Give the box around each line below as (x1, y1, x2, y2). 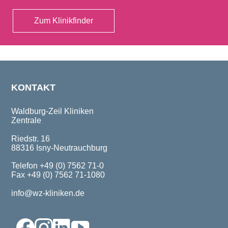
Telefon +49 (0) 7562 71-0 (11, 161, 104, 170)
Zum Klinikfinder (34, 16, 93, 25)
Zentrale (11, 116, 41, 125)
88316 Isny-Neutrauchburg (11, 143, 107, 152)
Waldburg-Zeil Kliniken (11, 107, 94, 116)
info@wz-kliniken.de (11, 188, 84, 197)
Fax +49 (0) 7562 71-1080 (11, 170, 105, 180)
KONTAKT (11, 82, 55, 93)
